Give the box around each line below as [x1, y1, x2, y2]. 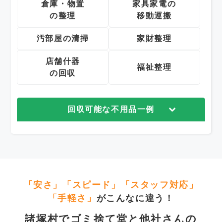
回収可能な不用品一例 [67, 105, 155, 114]
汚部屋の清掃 [36, 34, 89, 43]
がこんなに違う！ [96, 193, 174, 204]
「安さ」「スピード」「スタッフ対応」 [23, 180, 199, 190]
